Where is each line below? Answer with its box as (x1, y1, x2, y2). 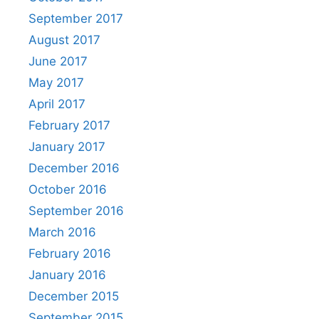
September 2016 (28, 204, 124, 218)
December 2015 (28, 289, 119, 303)
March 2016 (28, 225, 96, 239)
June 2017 (28, 54, 88, 68)
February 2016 (28, 246, 111, 261)
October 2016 (28, 182, 107, 197)
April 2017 (28, 97, 85, 111)
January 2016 (28, 268, 106, 282)
